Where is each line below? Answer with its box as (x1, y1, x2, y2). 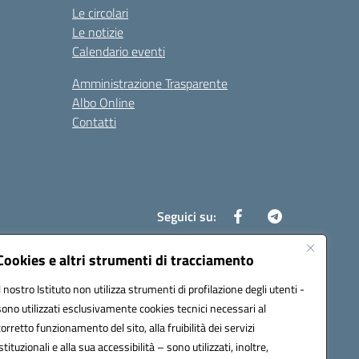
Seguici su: (157, 207, 216, 226)
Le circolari (72, 3, 128, 22)
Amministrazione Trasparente (72, 74, 228, 93)
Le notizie (72, 22, 123, 42)
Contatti (72, 112, 116, 131)
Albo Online (72, 93, 135, 112)
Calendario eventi (72, 42, 165, 61)
